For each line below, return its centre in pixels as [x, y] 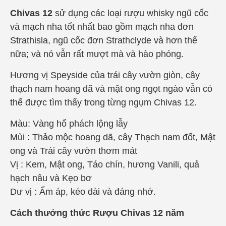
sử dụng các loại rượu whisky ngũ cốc [130, 13]
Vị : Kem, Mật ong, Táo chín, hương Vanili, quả [105, 164]
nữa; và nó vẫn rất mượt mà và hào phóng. [97, 54]
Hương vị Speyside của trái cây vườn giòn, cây [105, 75]
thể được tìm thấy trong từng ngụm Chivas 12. [103, 102]
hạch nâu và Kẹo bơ [51, 178]
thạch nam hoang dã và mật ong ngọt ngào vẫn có [111, 89]
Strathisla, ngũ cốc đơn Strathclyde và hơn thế [104, 40]
